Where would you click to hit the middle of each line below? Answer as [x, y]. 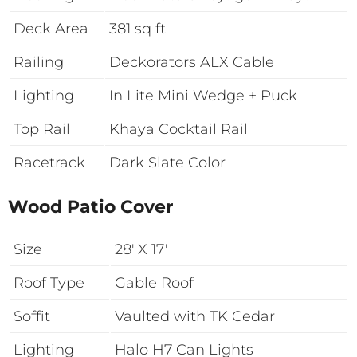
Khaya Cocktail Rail [178, 129]
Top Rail [42, 129]
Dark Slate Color [167, 163]
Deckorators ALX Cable [192, 62]
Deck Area [51, 29]
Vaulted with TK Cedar [195, 316]
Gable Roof [154, 283]
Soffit [32, 316]
